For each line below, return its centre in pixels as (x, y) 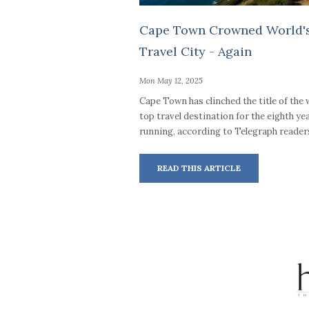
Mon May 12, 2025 (171, 80)
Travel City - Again (196, 52)
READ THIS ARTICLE (199, 168)
